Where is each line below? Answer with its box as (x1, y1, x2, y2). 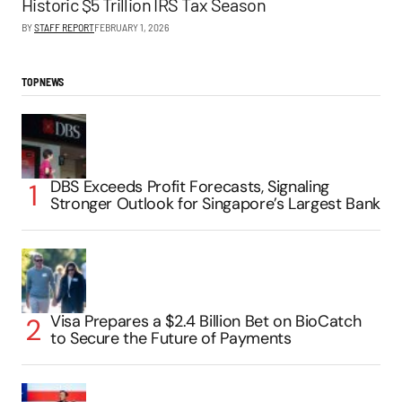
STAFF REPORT (34, 21, 94, 34)
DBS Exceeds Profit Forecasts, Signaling (50, 176, 329, 198)
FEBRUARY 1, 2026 (94, 21, 170, 34)
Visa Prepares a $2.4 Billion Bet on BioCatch (50, 310, 362, 333)
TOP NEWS (22, 75, 65, 89)
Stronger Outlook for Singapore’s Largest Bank (50, 193, 380, 215)
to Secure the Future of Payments (50, 328, 292, 350)
